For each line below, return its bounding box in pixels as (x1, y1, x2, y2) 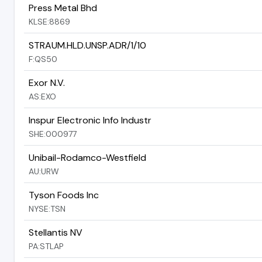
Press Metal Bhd (29, 1, 97, 14)
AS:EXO (29, 91, 56, 102)
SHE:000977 (29, 128, 77, 139)
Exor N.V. (29, 76, 65, 89)
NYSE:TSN (29, 203, 65, 214)
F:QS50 (29, 53, 57, 64)
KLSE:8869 (29, 16, 70, 27)
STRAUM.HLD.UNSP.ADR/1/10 (29, 39, 146, 51)
